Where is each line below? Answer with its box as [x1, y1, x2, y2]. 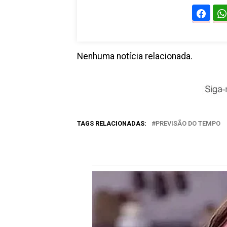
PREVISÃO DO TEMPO [156, 119, 220, 127]
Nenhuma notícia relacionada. [77, 51, 193, 61]
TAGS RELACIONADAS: [77, 119, 146, 127]
